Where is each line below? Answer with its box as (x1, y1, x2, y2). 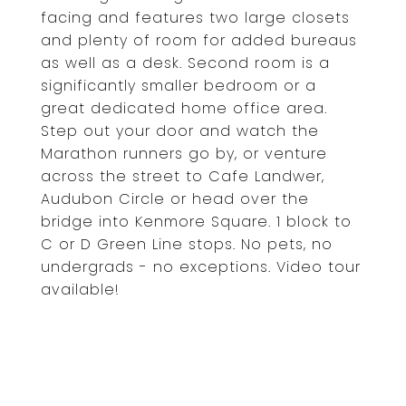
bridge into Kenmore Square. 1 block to (41, 211, 352, 232)
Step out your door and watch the (41, 121, 319, 141)
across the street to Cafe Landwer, (41, 166, 324, 187)
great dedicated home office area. (41, 98, 327, 119)
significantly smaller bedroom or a (41, 75, 316, 96)
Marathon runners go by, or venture (41, 143, 327, 164)
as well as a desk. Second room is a (41, 53, 330, 73)
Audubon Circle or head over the (41, 188, 309, 209)
